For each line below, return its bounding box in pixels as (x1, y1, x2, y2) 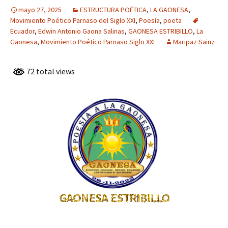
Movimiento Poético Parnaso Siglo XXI (41, 37, 155, 46)
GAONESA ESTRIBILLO (128, 26, 193, 36)
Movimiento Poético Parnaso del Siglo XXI (10, 16, 135, 25)
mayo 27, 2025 (18, 5, 62, 14)
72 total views (25, 66, 75, 76)
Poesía (139, 16, 160, 25)
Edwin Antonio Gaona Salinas (38, 26, 125, 36)
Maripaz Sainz (173, 37, 215, 46)
